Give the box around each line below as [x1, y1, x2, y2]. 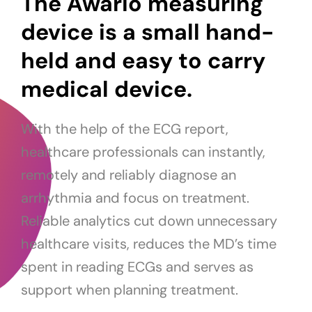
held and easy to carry [21, 46, 265, 76]
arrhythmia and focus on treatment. [21, 189, 249, 208]
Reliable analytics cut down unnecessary [21, 212, 277, 231]
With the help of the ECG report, [21, 120, 228, 139]
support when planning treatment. [21, 281, 238, 299]
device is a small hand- [21, 17, 274, 47]
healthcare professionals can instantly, [21, 143, 265, 162]
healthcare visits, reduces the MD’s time [21, 235, 276, 253]
